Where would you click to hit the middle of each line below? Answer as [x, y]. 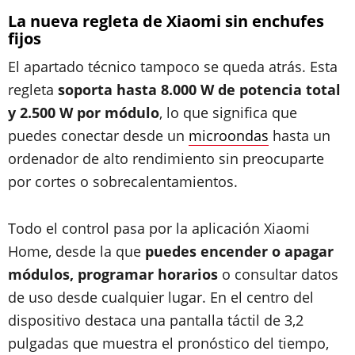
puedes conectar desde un [98, 136]
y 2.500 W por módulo [84, 113]
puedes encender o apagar [239, 251]
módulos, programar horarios [113, 274]
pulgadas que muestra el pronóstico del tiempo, [168, 343]
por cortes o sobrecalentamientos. [123, 181]
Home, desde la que [76, 251]
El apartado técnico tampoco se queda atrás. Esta [173, 67]
